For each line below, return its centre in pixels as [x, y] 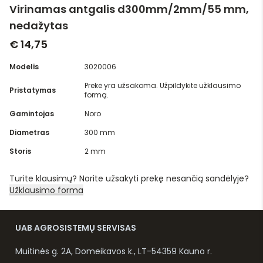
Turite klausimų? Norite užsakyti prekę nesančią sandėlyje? [129, 179]
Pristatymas [33, 90]
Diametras [29, 133]
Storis [20, 151]
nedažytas [39, 26]
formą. [97, 95]
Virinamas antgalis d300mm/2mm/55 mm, [129, 9]
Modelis [24, 67]
